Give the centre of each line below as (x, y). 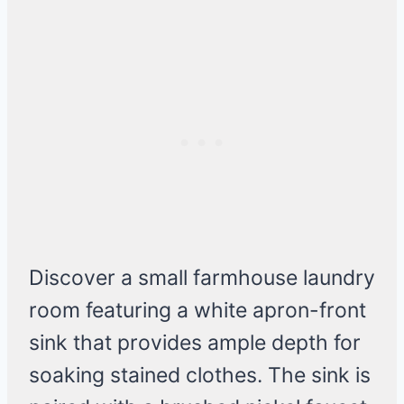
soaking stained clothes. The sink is (200, 376)
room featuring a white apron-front (197, 311)
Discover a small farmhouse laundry (202, 278)
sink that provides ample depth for (195, 343)
